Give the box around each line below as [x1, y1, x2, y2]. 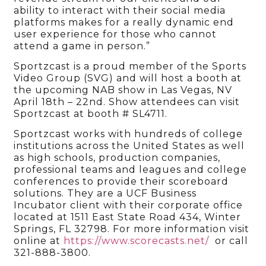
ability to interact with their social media [14, 4, 226, 16]
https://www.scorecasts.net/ [64, 235, 210, 247]
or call [209, 235, 249, 247]
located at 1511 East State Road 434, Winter [14, 211, 242, 223]
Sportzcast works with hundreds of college [14, 128, 243, 140]
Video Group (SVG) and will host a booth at [14, 72, 242, 84]
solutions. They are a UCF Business [14, 188, 197, 199]
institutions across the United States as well [14, 140, 245, 152]
